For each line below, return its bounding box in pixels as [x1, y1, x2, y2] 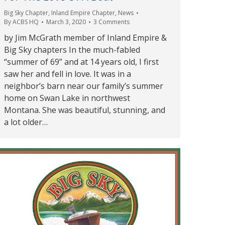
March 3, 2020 [46, 17, 86, 26]
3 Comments [93, 17, 130, 26]
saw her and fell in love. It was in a [4, 68, 131, 79]
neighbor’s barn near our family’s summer [4, 80, 163, 91]
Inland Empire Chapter [51, 8, 115, 17]
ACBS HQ [13, 17, 39, 26]
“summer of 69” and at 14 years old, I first [4, 56, 159, 67]
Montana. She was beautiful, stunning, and [4, 104, 165, 116]
